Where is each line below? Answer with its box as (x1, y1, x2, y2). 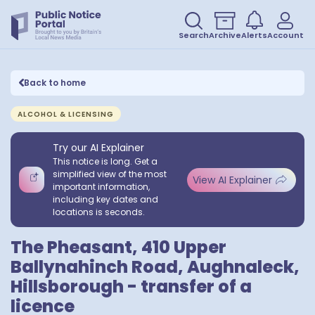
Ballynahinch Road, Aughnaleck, (11, 255, 300, 278)
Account (267, 30, 304, 41)
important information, (53, 181, 150, 193)
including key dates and (53, 193, 159, 205)
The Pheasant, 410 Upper (11, 236, 226, 259)
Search (179, 30, 209, 41)
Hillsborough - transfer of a (11, 275, 252, 298)
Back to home (24, 77, 86, 89)
